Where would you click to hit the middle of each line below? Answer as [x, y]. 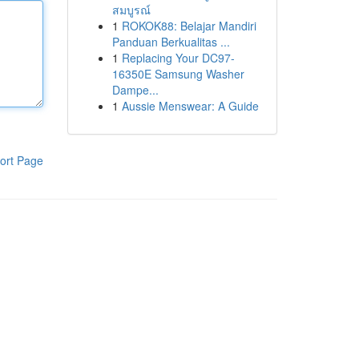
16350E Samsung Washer [178, 74]
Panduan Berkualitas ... [171, 42]
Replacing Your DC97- [178, 58]
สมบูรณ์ [131, 10]
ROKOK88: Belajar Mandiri [189, 26]
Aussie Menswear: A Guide [190, 106]
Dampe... [135, 90]
